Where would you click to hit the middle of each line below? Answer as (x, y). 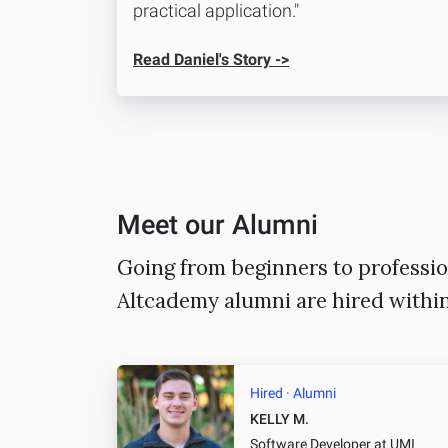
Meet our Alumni (217, 224)
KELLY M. (279, 419)
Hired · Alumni (292, 392)
